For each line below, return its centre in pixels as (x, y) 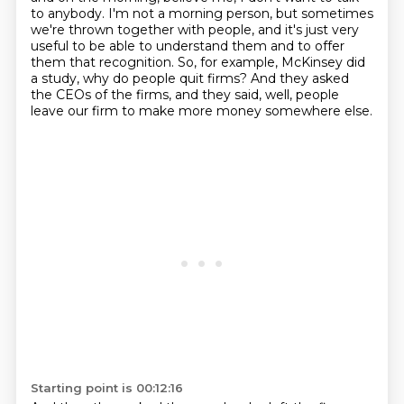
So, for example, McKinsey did (271, 62)
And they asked (299, 78)
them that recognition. (104, 62)
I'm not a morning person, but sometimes (240, 14)
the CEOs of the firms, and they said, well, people (184, 95)
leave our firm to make (104, 111)
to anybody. (69, 14)
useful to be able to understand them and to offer (187, 46)
